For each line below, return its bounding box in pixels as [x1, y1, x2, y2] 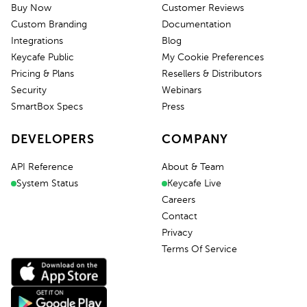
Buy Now [11, 3, 51, 13]
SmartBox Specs [11, 101, 83, 112]
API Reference [11, 162, 73, 172]
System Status [16, 178, 78, 188]
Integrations [11, 36, 63, 46]
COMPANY [162, 133, 229, 146]
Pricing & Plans [11, 69, 74, 79]
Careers [162, 195, 195, 205]
